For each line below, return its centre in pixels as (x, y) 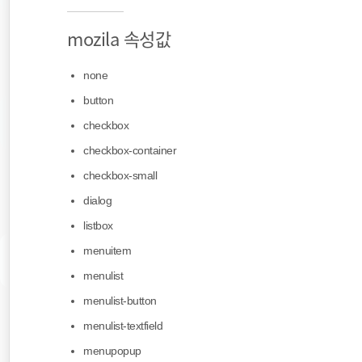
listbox (98, 226)
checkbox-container (130, 151)
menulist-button (120, 301)
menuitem (107, 251)
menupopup (112, 351)
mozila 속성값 (119, 38)
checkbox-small (120, 176)
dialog (97, 201)
